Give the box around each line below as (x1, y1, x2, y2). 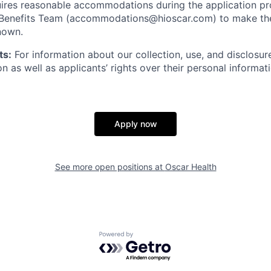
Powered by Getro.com (99, 231, 205, 243)
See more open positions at (54, 162, 165, 172)
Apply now (114, 119, 157, 129)
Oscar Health (165, 162, 217, 172)
